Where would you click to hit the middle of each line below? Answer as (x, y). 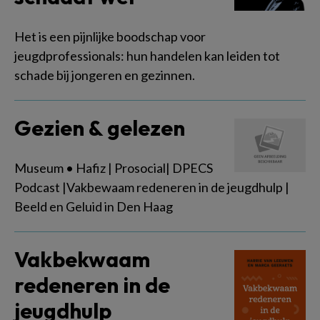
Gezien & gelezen (100, 128)
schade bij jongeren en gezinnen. (105, 75)
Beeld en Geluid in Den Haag (94, 206)
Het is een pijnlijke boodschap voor (110, 36)
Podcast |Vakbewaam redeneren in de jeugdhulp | (152, 187)
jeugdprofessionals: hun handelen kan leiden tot (147, 56)
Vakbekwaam (82, 259)
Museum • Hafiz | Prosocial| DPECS (114, 168)
